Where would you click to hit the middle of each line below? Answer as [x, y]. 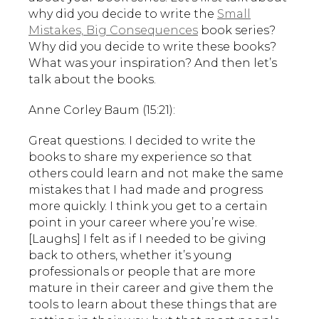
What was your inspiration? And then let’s [153, 63]
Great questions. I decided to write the [142, 140]
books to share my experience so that [140, 157]
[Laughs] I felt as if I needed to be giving [147, 239]
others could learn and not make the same [156, 173]
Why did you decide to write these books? [152, 46]
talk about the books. [92, 79]
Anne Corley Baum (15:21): [102, 110]
